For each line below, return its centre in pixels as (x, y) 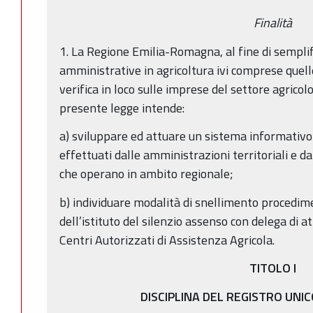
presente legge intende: (122, 108)
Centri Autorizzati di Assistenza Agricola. (168, 240)
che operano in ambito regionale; (146, 174)
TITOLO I (272, 268)
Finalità (272, 23)
